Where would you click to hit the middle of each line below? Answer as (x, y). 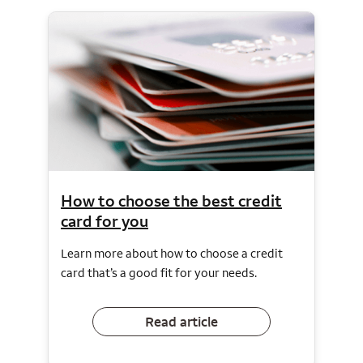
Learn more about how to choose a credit (172, 254)
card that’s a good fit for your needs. (159, 273)
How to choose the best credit (171, 201)
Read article (181, 321)
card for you (105, 221)
